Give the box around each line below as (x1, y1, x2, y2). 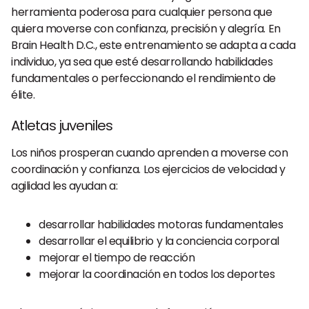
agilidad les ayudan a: (11, 178, 118, 194)
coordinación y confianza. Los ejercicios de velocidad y (11, 161, 286, 177)
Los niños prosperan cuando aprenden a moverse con (11, 145, 288, 161)
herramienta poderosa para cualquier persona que (11, 4, 272, 20)
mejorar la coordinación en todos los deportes (39, 266, 275, 282)
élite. (11, 87, 35, 103)
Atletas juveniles (11, 116, 112, 135)
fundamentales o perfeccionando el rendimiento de (11, 70, 276, 86)
